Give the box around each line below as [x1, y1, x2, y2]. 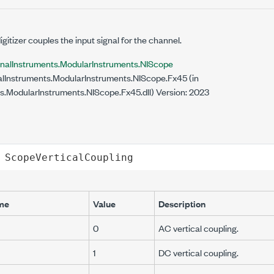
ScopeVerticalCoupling [4, 151, 133, 163]
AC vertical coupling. [158, 221, 239, 234]
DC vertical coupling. [158, 246, 239, 259]
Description [158, 197, 206, 210]
